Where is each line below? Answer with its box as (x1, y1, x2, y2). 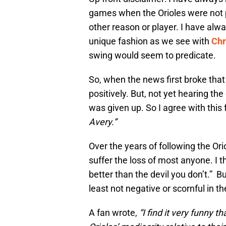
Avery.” (89, 117, 117, 128)
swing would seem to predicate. (89, 50, 216, 61)
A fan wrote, (89, 207, 139, 218)
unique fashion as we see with (89, 36, 211, 47)
